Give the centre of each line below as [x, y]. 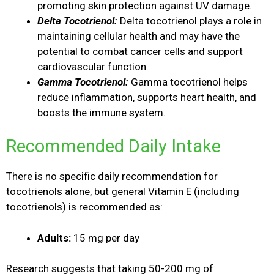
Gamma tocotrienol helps [189, 82]
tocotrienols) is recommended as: [84, 207]
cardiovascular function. [93, 66]
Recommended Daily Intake [113, 146]
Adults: [54, 238]
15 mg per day [105, 238]
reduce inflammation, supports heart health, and [147, 97]
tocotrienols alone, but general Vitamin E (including [123, 192]
